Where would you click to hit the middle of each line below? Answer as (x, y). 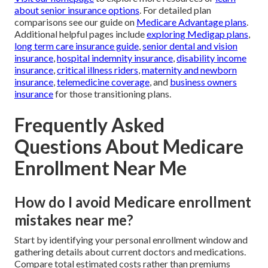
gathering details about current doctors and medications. (130, 252)
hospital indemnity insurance (115, 58)
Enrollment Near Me (100, 168)
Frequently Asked (89, 125)
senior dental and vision (190, 46)
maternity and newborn (189, 70)
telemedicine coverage (103, 82)
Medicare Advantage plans (191, 22)
